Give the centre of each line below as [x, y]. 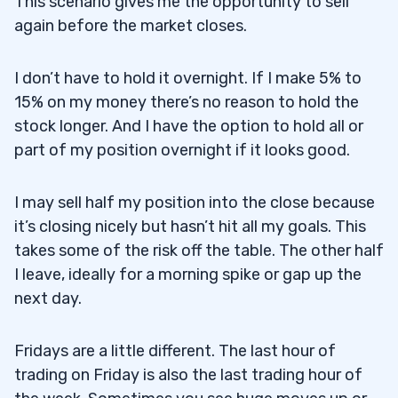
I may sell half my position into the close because [195, 202]
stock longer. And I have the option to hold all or [189, 126]
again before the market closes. [131, 25]
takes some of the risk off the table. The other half [199, 250]
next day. [48, 298]
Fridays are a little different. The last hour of [175, 350]
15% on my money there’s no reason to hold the [187, 102]
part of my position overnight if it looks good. [182, 150]
